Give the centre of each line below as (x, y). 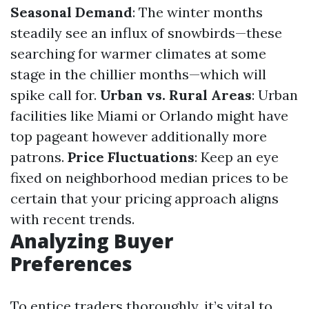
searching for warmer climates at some (138, 53)
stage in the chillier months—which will (138, 74)
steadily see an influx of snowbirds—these (146, 33)
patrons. (39, 157)
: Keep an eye (237, 157)
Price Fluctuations (131, 157)
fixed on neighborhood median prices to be (149, 178)
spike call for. (55, 95)
